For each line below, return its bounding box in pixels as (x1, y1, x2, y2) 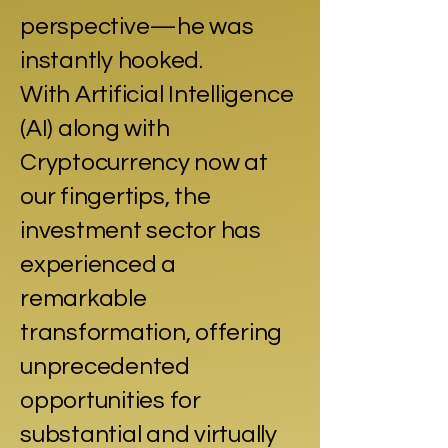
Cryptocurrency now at (20, 149, 268, 175)
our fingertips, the (20, 183, 211, 209)
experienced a (20, 251, 176, 277)
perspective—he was (20, 13, 254, 39)
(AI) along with (20, 115, 170, 141)
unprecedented (20, 353, 190, 379)
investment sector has (20, 217, 261, 243)
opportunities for (20, 387, 201, 413)
